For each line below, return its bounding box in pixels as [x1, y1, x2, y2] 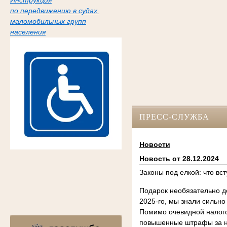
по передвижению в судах [10, 7, 99, 15]
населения [10, 28, 46, 36]
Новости [139, 140, 170, 149]
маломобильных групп [10, 17, 86, 26]
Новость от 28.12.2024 [139, 155, 219, 163]
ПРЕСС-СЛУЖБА [139, 112, 209, 121]
